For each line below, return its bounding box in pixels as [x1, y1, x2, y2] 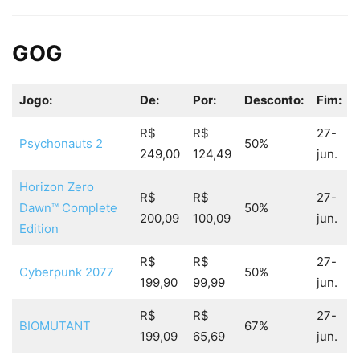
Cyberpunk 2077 [18, 264, 114, 280]
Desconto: [243, 92, 304, 108]
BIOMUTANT [18, 318, 91, 334]
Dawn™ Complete [18, 200, 117, 216]
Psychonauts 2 [18, 136, 103, 152]
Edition [18, 221, 59, 237]
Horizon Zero [18, 179, 94, 195]
